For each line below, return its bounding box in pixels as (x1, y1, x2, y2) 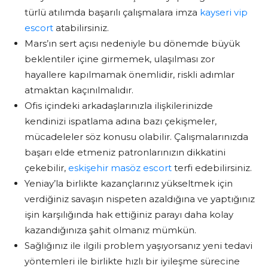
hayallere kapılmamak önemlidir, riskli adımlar (25, 68, 234, 80)
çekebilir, (25, 162, 68, 173)
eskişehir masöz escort (68, 162, 172, 173)
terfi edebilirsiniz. (172, 162, 252, 173)
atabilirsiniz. (53, 22, 109, 33)
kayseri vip (200, 6, 248, 18)
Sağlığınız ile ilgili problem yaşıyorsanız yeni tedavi (25, 239, 252, 251)
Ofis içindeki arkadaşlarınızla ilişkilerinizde (25, 99, 213, 111)
